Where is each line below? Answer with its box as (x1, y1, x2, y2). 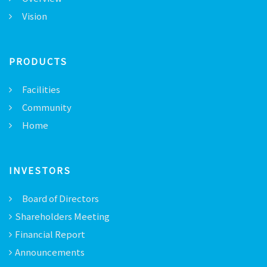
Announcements (15, 246, 85, 258)
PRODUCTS (9, 55, 67, 67)
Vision (22, 10, 47, 22)
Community (22, 101, 72, 113)
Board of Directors (22, 192, 99, 204)
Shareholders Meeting (15, 210, 110, 222)
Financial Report (15, 228, 85, 240)
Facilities (22, 83, 60, 95)
